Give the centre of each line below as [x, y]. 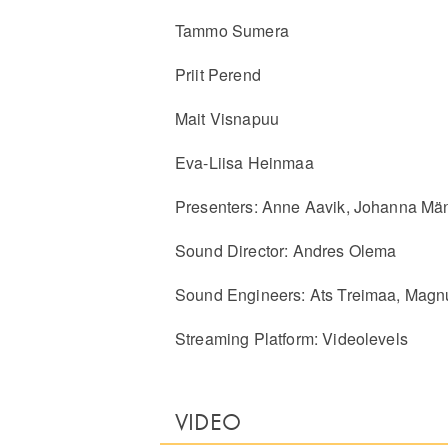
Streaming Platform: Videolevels [291, 338]
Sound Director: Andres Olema [286, 250]
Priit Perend [218, 74]
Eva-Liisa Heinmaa [244, 162]
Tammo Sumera [232, 30]
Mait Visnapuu [227, 118]
